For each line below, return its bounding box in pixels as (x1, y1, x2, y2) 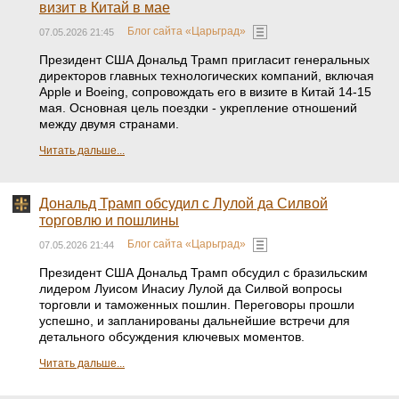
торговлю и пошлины (39, 213, 179, 229)
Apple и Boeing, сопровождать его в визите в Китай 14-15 (39, 85, 371, 100)
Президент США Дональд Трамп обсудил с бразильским (39, 265, 368, 281)
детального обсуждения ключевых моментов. (39, 330, 305, 345)
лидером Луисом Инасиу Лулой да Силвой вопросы (39, 281, 342, 297)
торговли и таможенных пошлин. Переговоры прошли (39, 297, 354, 313)
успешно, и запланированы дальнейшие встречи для (39, 313, 350, 329)
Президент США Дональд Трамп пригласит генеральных (39, 53, 370, 68)
